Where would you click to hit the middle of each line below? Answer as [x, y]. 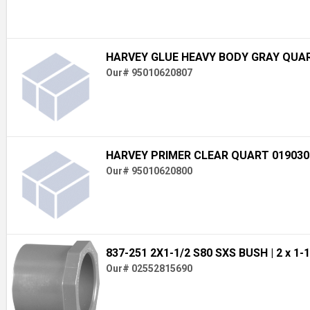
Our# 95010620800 [149, 171]
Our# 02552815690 [149, 269]
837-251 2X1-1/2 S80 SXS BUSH [188, 253]
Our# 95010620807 [149, 73]
